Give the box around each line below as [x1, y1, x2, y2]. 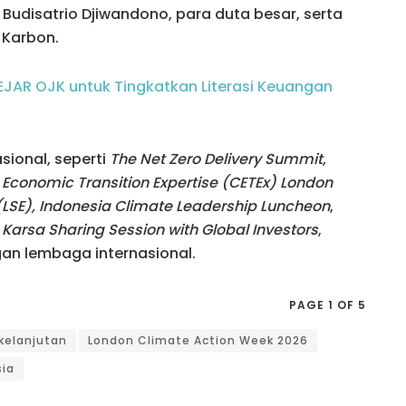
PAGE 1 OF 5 [289, 296, 366, 313]
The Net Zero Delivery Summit [110, 148, 323, 169]
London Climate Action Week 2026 [88, 332, 308, 348]
